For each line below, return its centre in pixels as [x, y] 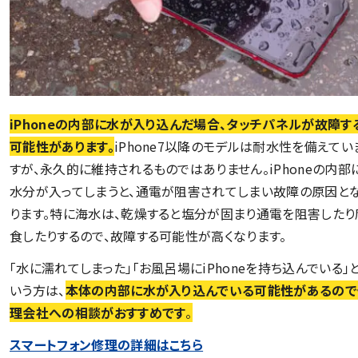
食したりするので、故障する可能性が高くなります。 [148, 235]
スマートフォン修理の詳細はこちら [107, 344]
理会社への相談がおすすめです [98, 312]
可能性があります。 [62, 146]
